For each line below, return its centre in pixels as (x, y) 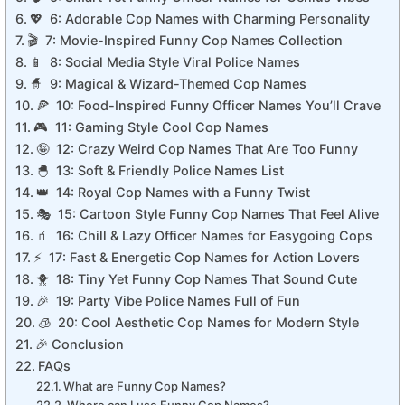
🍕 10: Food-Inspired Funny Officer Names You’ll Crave (208, 106)
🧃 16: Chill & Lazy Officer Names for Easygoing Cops (204, 236)
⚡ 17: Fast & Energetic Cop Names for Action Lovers (196, 258)
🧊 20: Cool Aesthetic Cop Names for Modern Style (198, 323)
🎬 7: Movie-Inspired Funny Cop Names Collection (184, 41)
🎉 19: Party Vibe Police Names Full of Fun (168, 301)
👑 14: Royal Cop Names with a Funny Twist (173, 193)
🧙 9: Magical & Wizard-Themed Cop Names (168, 84)
